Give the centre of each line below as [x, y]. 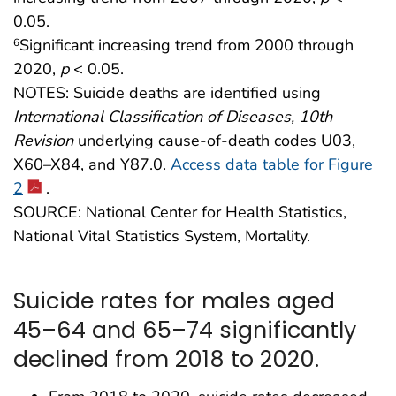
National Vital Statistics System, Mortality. [162, 236]
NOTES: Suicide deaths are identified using [167, 93]
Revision [43, 141]
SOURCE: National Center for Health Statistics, [180, 213]
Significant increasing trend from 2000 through [187, 46]
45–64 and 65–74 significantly [185, 329]
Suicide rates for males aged [174, 300]
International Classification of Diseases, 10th [173, 117]
